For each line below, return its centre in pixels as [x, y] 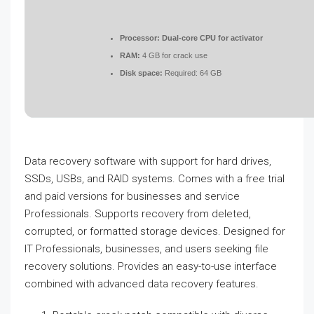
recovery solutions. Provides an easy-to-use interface [151, 266]
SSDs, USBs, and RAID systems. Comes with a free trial [155, 179]
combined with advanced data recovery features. [142, 284]
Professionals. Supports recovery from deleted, [138, 214]
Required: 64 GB [192, 73]
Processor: [140, 38]
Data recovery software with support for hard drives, [148, 161]
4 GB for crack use [174, 55]
